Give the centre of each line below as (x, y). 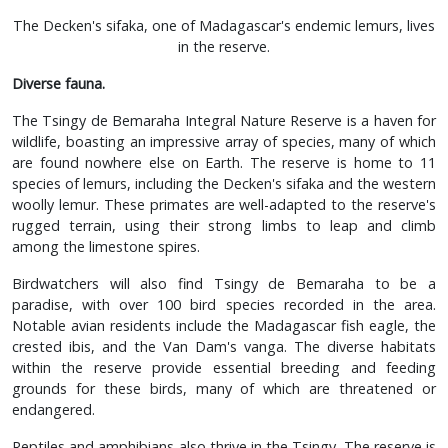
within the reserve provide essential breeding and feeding (224, 367)
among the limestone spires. (106, 246)
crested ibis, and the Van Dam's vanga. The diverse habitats (224, 346)
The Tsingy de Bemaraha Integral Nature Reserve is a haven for (224, 120)
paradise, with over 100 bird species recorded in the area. (224, 304)
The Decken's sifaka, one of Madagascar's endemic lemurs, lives (224, 25)
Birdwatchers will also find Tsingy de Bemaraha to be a (224, 283)
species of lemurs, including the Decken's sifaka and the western (224, 183)
